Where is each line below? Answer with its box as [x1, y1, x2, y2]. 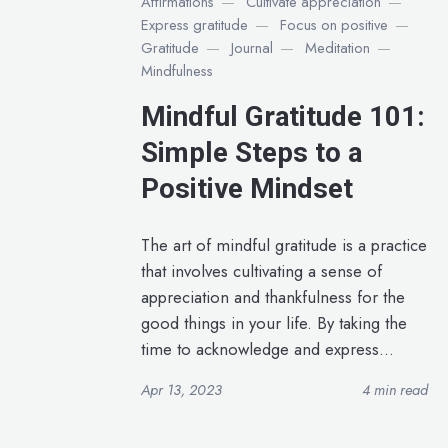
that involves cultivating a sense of [140, 258, 382, 283]
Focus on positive [279, 13, 388, 36]
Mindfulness [140, 59, 213, 82]
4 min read [362, 378, 429, 401]
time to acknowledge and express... [140, 336, 394, 361]
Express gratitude [140, 13, 248, 36]
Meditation [304, 36, 370, 59]
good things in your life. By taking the [140, 310, 407, 335]
